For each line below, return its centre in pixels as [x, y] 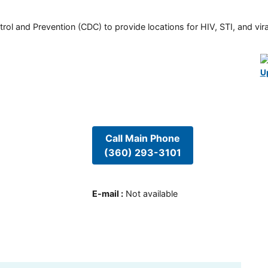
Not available [151, 194]
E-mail [105, 194]
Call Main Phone [142, 138]
